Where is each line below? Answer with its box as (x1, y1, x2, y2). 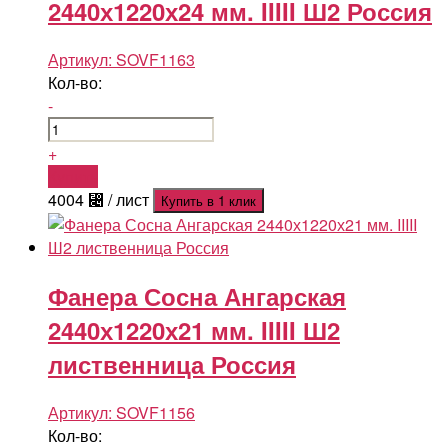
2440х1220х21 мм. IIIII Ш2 (48, 313, 340, 348)
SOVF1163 (116, 48, 195, 72)
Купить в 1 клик (161, 191, 256, 211)
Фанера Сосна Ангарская (48, 279, 346, 314)
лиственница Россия (48, 347, 296, 382)
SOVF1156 (116, 401, 195, 425)
